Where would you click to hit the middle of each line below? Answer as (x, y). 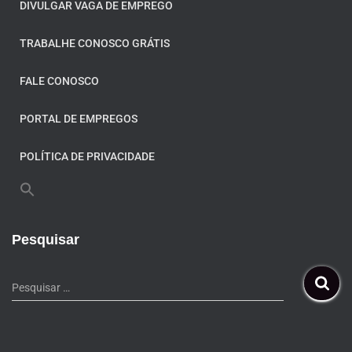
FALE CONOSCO (59, 81)
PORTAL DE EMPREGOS (79, 118)
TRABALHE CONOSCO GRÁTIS (95, 43)
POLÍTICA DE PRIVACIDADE (87, 156)
